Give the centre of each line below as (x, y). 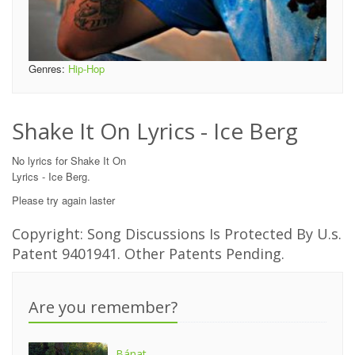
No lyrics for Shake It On (69, 160)
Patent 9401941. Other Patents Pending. (148, 254)
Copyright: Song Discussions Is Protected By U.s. (177, 234)
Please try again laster (63, 200)
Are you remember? (103, 307)
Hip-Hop (86, 69)
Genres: (48, 69)
